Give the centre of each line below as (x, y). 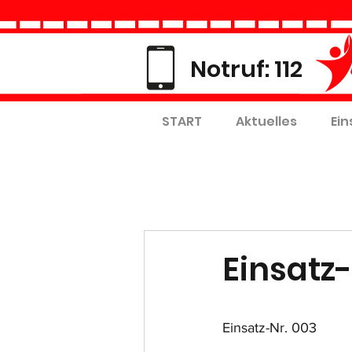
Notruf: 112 (246, 69)
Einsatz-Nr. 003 (269, 328)
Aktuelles (266, 121)
